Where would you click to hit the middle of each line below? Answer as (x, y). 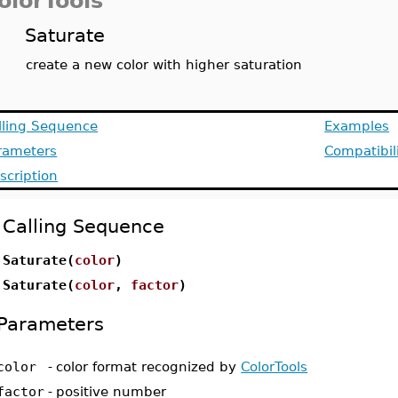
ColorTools (275, 366)
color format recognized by (149, 366)
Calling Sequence (84, 226)
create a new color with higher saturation (164, 64)
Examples (357, 126)
